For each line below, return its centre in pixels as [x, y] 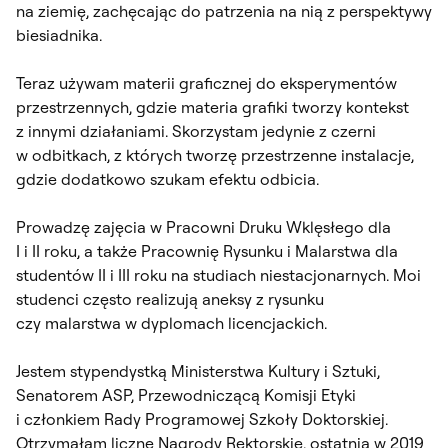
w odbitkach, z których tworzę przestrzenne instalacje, [215, 154]
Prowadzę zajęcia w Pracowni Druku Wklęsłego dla [203, 226]
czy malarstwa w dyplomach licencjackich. [171, 322]
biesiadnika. [59, 34]
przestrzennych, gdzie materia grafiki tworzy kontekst [212, 106]
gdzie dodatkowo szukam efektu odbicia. [167, 178]
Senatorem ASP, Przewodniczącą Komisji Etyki [186, 394]
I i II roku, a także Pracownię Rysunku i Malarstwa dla [207, 250]
